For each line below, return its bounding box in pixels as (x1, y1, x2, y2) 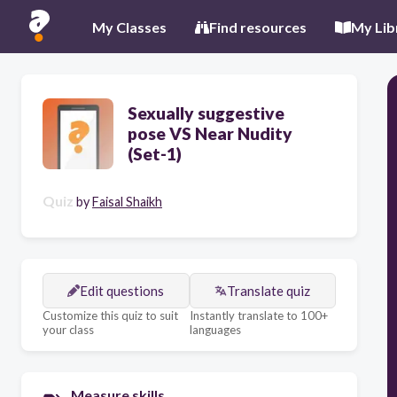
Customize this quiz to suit (43, 308, 178, 323)
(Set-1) (128, 144, 182, 164)
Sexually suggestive (128, 103, 284, 123)
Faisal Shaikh (92, 194, 162, 209)
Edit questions (80, 283, 165, 299)
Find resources (209, 18, 307, 35)
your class (43, 323, 94, 337)
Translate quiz (227, 283, 311, 299)
